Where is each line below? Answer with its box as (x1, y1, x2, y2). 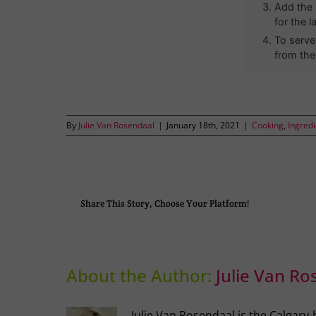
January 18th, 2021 (166, 119, 241, 132)
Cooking (252, 119, 284, 132)
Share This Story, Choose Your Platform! (80, 197, 250, 209)
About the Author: (66, 264, 217, 288)
